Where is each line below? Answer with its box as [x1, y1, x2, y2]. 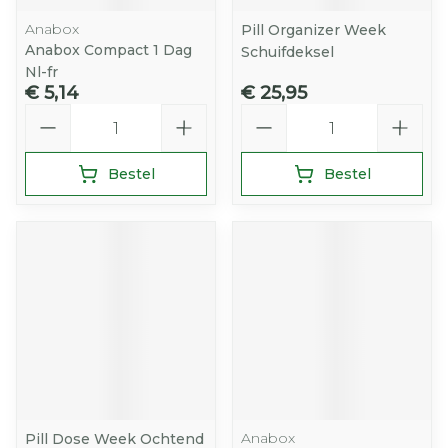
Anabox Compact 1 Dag [25, 41, 192, 59]
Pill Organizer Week [241, 21, 386, 39]
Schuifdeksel [241, 43, 334, 61]
